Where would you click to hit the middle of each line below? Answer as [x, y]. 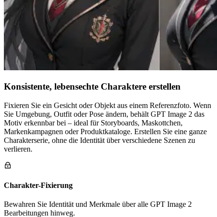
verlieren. [18, 149]
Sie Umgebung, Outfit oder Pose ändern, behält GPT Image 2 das [104, 114]
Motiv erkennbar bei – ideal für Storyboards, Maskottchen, [93, 123]
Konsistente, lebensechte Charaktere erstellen [92, 87]
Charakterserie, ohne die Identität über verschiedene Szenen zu [100, 140]
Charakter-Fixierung [38, 186]
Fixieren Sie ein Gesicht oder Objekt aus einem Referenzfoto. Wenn [108, 105]
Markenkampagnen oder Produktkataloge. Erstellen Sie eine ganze [105, 131]
